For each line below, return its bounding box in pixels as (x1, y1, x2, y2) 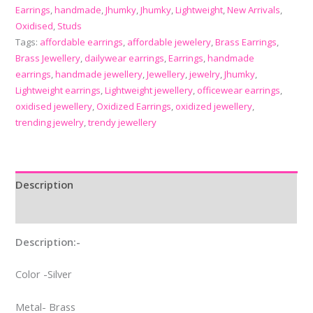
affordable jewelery (127, 35, 212, 48)
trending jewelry (15, 115, 85, 129)
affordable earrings (40, 35, 124, 48)
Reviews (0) (15, 203, 71, 218)
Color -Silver (15, 267, 73, 282)
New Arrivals (227, 3, 281, 16)
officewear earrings (197, 83, 281, 96)
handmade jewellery (55, 67, 143, 80)
